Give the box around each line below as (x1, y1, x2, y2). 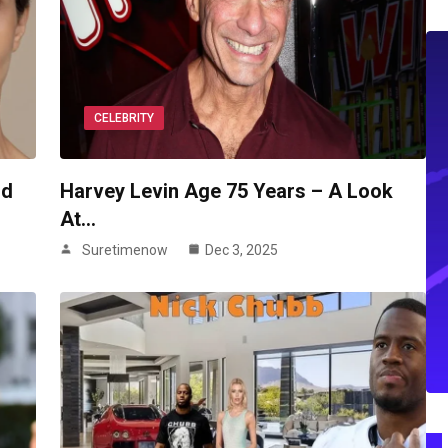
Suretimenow (81, 242, 168, 259)
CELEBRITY (93, 111, 154, 126)
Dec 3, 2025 (204, 242, 278, 259)
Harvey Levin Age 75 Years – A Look (59, 179, 393, 204)
